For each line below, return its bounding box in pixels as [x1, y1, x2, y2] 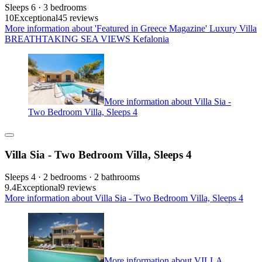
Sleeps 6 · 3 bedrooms [5, 2, 87, 13]
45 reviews [58, 13, 98, 23]
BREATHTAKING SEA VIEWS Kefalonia [5, 34, 169, 44]
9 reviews [60, 182, 96, 193]
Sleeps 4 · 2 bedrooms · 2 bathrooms [5, 172, 140, 182]
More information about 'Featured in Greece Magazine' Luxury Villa [5, 23, 257, 34]
